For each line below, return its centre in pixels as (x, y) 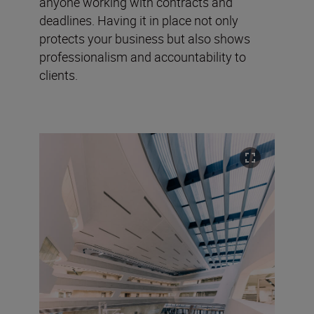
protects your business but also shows (145, 39)
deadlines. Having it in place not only (139, 20)
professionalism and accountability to (143, 57)
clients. (59, 75)
